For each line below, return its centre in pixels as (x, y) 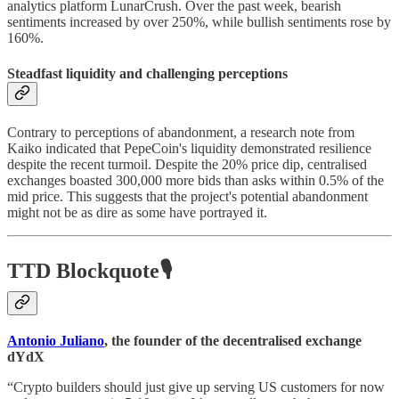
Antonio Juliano (56, 340)
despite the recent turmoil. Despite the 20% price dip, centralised (187, 164)
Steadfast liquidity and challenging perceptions (147, 73)
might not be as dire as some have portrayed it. (137, 212)
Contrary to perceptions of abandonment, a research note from (181, 132)
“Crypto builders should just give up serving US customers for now (196, 387)
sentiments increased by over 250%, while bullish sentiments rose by (199, 22)
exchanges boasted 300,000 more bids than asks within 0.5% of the (195, 180)
